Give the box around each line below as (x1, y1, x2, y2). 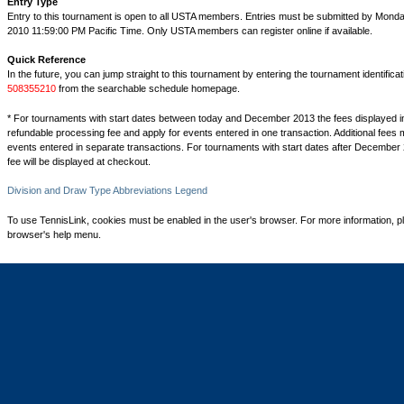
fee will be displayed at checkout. (7, 155, 151, 167)
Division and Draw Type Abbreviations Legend (7, 185, 207, 196)
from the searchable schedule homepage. (56, 83, 240, 94)
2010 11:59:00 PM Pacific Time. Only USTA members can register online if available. (7, 24, 372, 36)
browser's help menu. (7, 228, 101, 240)
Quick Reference (7, 54, 86, 65)
